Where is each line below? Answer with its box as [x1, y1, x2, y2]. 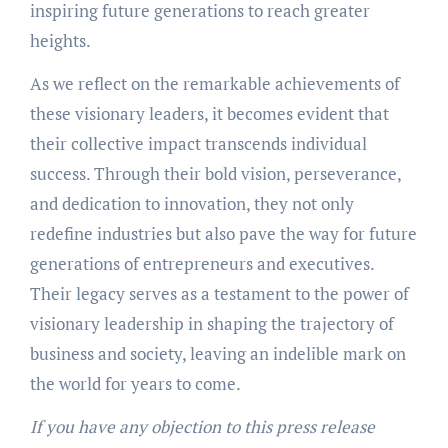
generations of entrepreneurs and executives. [29, 251, 374, 275]
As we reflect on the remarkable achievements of [29, 71, 400, 95]
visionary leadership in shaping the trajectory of [29, 311, 394, 335]
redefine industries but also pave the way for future [29, 221, 417, 245]
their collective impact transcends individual [29, 131, 367, 155]
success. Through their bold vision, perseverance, [29, 161, 401, 185]
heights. [29, 28, 91, 52]
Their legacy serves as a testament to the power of [29, 281, 409, 305]
